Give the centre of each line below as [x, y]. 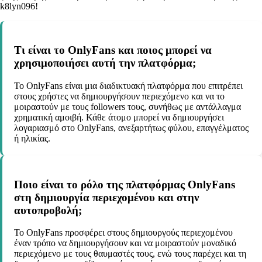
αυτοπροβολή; [48, 210]
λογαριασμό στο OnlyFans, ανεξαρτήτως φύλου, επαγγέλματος [131, 127]
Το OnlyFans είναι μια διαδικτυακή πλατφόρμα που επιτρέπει [128, 85]
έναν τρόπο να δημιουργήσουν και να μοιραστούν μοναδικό [125, 243]
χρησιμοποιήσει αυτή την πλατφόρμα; [105, 63]
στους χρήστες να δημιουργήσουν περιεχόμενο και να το [119, 96]
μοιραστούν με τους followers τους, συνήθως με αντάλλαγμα [127, 106]
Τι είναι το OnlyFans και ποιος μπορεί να [113, 50]
